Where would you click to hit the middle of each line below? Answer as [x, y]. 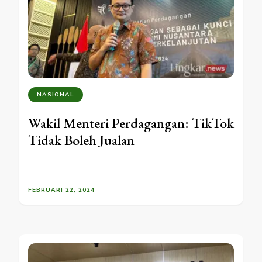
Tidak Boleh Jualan [81, 140]
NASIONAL [56, 94]
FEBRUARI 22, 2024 [61, 189]
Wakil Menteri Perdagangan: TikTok [131, 123]
